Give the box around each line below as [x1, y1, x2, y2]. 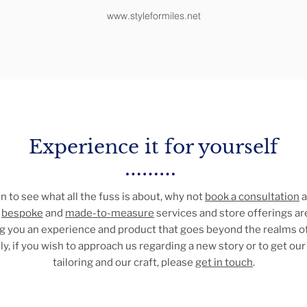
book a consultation [205, 191, 299, 204]
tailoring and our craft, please [53, 256, 195, 269]
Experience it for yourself [29, 135, 278, 160]
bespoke [1, 207, 43, 220]
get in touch [195, 256, 253, 269]
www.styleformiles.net [106, 10, 201, 23]
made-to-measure [65, 207, 154, 220]
